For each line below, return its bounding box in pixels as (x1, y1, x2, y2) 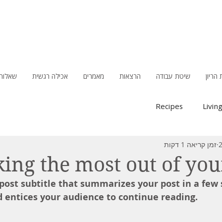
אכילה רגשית (32, 71, 68, 81)
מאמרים (83, 71, 104, 81)
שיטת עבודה (156, 71, 190, 81)
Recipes (156, 101, 183, 111)
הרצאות (119, 71, 141, 81)
